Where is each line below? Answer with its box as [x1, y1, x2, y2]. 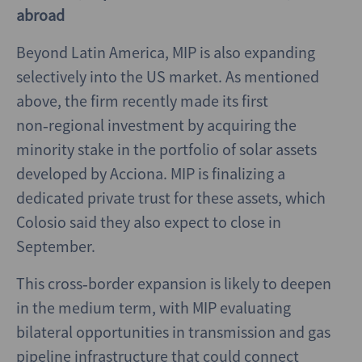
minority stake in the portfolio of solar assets [16, 139, 317, 159]
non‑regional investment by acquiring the [16, 115, 297, 135]
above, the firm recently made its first [16, 90, 268, 111]
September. [16, 236, 95, 256]
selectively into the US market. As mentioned [16, 66, 319, 86]
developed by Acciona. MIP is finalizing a [16, 163, 285, 183]
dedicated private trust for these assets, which [16, 187, 326, 208]
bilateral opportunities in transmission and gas [16, 322, 330, 342]
